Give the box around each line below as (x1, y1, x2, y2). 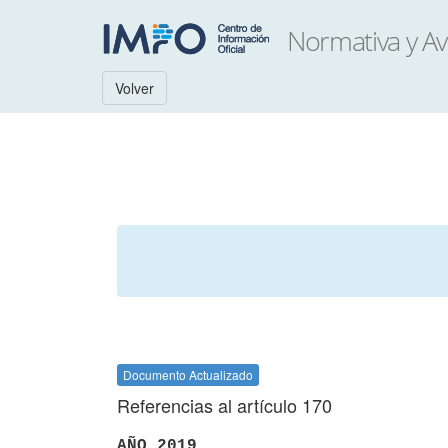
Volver (115, 78, 154, 98)
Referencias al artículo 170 (117, 392, 332, 418)
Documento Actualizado (123, 366, 253, 383)
